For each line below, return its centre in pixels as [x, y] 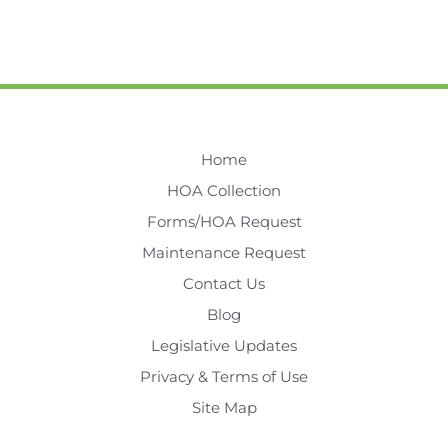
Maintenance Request [224, 252]
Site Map [224, 407]
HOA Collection [224, 190]
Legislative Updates [224, 345]
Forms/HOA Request [224, 221]
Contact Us [224, 283]
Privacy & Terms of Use [224, 376]
